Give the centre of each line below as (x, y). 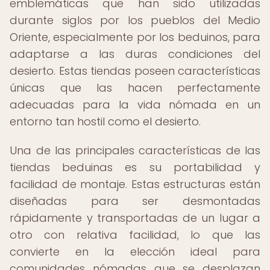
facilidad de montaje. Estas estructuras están (135, 184)
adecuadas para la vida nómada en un (135, 105)
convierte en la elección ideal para (135, 252)
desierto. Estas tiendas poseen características (135, 71)
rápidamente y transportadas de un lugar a (135, 218)
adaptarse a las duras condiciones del (135, 54)
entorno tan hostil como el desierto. (105, 121)
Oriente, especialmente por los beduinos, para (135, 37)
